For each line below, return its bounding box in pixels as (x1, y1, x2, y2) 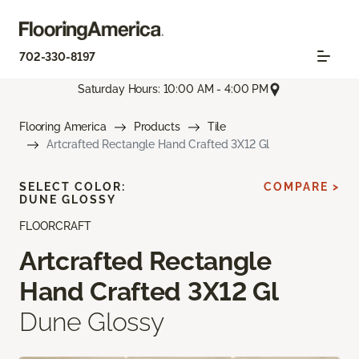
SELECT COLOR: (19, 179, 126, 193)
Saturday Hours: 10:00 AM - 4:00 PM (77, 83, 269, 96)
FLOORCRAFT (19, 219, 91, 232)
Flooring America (19, 119, 107, 133)
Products (133, 119, 180, 133)
